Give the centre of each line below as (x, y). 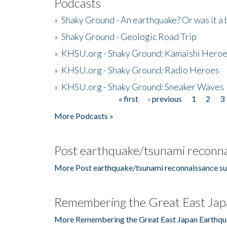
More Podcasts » (84, 116)
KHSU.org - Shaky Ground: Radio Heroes (140, 70)
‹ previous (165, 98)
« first (128, 98)
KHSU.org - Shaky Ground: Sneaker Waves (143, 86)
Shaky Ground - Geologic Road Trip (129, 36)
